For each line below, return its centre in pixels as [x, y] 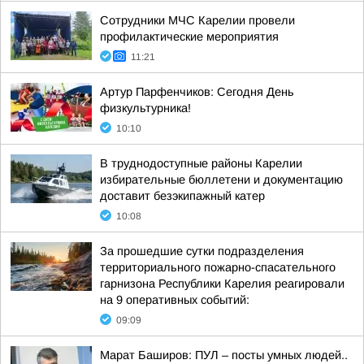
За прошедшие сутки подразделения [202, 251]
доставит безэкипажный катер [182, 196]
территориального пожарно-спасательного [218, 267]
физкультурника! [145, 108]
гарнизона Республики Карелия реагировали [222, 284]
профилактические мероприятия [189, 37]
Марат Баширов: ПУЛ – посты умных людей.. [224, 355]
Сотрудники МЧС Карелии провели [197, 20]
